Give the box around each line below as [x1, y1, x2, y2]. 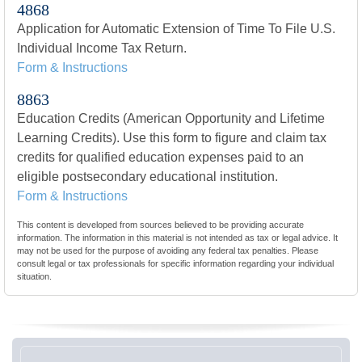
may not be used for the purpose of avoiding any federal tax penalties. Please [17, 246, 318, 255]
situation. [17, 271, 52, 281]
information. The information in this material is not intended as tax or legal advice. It [17, 233, 338, 242]
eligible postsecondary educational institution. [17, 170, 278, 183]
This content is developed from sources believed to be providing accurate [17, 220, 304, 229]
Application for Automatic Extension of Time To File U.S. [17, 22, 335, 36]
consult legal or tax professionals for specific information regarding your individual [17, 259, 334, 268]
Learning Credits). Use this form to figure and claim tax [17, 131, 326, 145]
